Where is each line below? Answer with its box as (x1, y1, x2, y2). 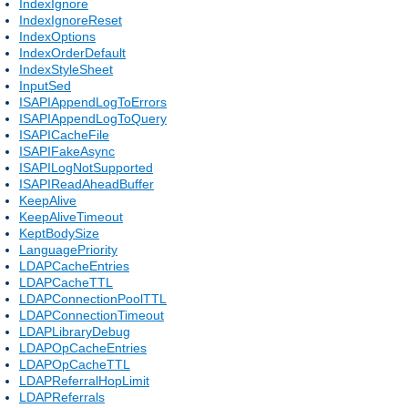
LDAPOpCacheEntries (19, 340, 147, 355)
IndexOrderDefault (19, 45, 126, 60)
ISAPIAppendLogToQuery (19, 110, 167, 126)
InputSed (19, 77, 71, 93)
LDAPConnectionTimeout (19, 307, 164, 322)
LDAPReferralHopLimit (19, 372, 149, 388)
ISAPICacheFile (19, 127, 109, 142)
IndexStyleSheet (19, 61, 113, 76)
